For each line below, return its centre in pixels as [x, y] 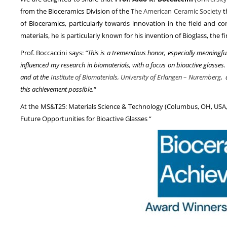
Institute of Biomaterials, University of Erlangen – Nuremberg [136, 77]
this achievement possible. [57, 89]
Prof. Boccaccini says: [53, 53]
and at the [35, 77]
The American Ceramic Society [176, 11]
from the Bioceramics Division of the [76, 11]
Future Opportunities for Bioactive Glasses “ [86, 119]
